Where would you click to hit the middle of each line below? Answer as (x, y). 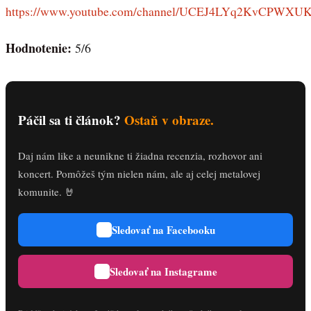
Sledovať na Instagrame (163, 271)
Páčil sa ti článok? (71, 119)
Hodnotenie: (40, 48)
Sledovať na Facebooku (163, 229)
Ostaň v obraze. (169, 119)
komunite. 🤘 (47, 192)
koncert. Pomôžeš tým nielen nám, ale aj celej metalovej (139, 174)
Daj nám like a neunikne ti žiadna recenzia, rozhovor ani (140, 156)
